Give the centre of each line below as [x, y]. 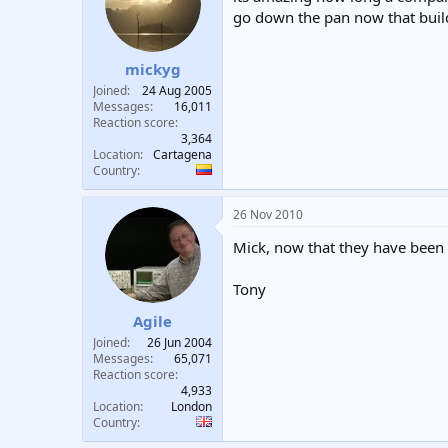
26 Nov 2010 [268, 214]
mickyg [152, 69]
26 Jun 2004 [179, 342]
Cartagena [182, 154]
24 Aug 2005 [177, 90]
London [191, 406]
